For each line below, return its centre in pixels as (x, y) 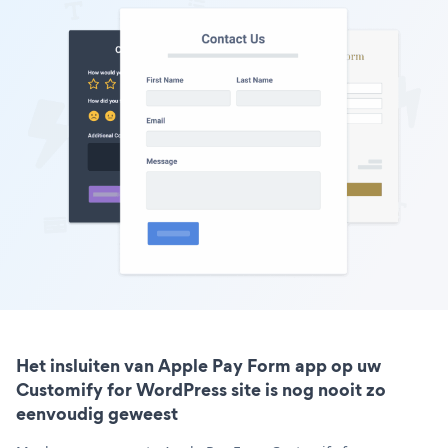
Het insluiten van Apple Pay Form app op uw (198, 365)
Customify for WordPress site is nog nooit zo (201, 389)
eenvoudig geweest (97, 413)
